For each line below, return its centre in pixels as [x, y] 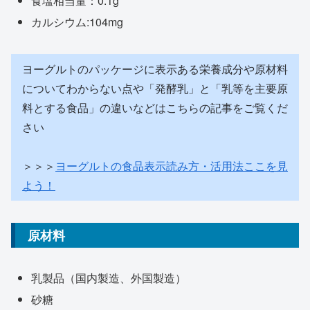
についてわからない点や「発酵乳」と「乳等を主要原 [155, 88]
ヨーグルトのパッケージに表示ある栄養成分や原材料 [155, 69]
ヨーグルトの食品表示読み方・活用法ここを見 [172, 165]
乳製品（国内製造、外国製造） [109, 277]
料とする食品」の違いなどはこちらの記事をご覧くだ [155, 107]
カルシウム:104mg [77, 21]
